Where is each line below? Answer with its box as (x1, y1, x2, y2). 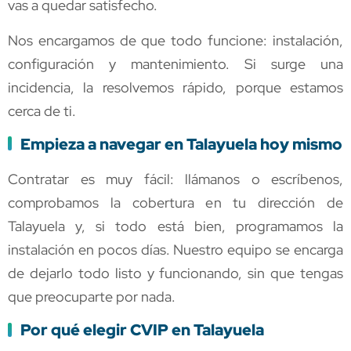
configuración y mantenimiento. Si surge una (8, 54, 343, 73)
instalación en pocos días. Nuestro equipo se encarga (8, 240, 343, 259)
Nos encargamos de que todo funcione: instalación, (8, 31, 343, 49)
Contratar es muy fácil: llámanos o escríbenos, (8, 169, 343, 188)
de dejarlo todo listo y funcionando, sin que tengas (8, 263, 343, 282)
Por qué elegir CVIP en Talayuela (20, 320, 264, 341)
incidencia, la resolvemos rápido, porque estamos (8, 78, 343, 96)
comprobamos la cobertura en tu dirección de (8, 193, 343, 212)
